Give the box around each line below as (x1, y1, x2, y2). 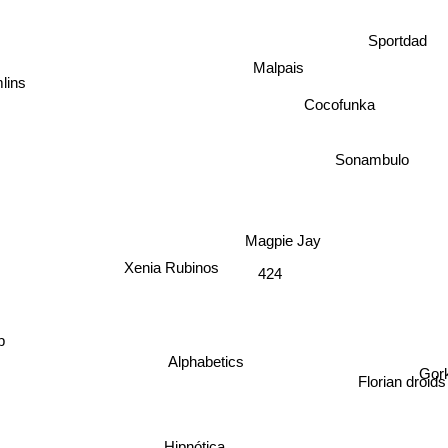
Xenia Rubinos (119, 257, 215, 275)
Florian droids (356, 379, 445, 397)
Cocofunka (303, 95, 375, 113)
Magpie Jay (246, 233, 323, 251)
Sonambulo (334, 150, 409, 168)
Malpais (252, 58, 304, 76)
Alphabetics (176, 357, 253, 375)
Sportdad (368, 30, 428, 48)
